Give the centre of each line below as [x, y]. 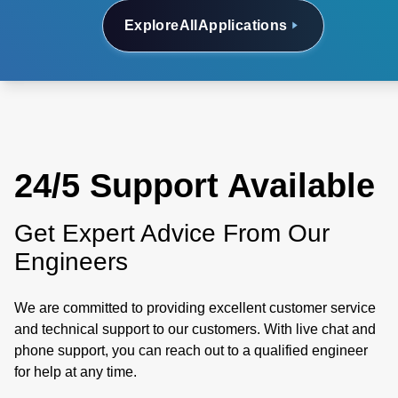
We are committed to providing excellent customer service [195, 308]
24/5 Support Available [195, 186]
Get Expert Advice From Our [172, 233]
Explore [151, 25]
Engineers [71, 262]
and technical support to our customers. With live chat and [195, 329]
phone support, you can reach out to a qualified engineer [191, 350]
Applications [243, 25]
